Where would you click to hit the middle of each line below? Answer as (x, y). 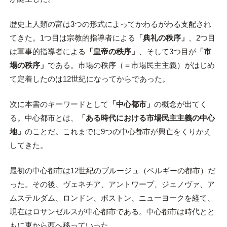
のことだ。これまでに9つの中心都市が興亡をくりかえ (118, 132)
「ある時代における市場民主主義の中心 (146, 118)
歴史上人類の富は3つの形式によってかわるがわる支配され (110, 24)
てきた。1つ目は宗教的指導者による (72, 38)
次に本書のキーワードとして (59, 104)
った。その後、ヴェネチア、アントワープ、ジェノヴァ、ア (112, 184)
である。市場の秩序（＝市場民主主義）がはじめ (131, 65)
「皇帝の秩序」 (112, 52)
